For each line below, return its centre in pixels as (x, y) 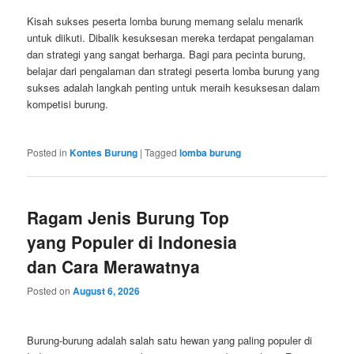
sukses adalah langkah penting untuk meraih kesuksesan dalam (174, 87)
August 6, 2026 (107, 291)
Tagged (161, 152)
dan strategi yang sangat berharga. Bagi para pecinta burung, (167, 54)
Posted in (47, 152)
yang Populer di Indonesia (132, 242)
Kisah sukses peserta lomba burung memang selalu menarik (166, 21)
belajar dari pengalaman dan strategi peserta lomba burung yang (173, 70)
